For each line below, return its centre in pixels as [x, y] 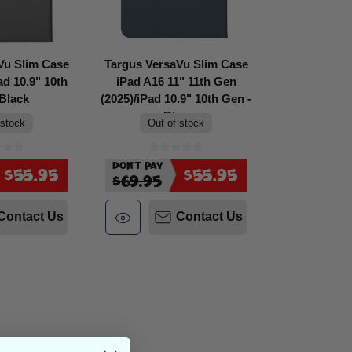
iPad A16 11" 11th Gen [176, 81]
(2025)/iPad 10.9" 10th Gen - [176, 98]
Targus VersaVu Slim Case [176, 64]
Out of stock [176, 123]
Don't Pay [137, 165]
